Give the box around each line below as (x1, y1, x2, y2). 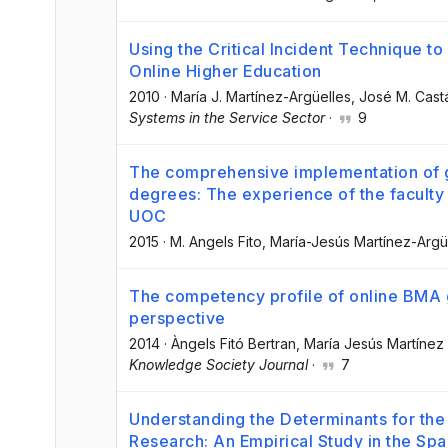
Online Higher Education (129, 60, 322, 81)
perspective (129, 307, 226, 328)
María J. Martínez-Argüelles (171, 87, 351, 105)
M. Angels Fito (170, 232, 262, 250)
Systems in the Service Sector (129, 108, 325, 126)
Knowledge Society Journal (129, 355, 308, 373)
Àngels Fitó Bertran (171, 334, 296, 352)
